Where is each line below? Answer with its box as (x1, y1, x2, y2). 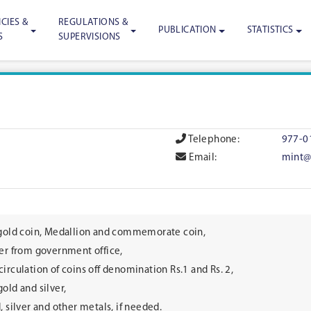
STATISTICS (246, 24, 294, 35)
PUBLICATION (158, 24, 217, 35)
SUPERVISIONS (58, 32, 121, 43)
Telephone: (186, 135, 240, 146)
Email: (186, 153, 217, 164)
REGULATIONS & (58, 17, 128, 28)
